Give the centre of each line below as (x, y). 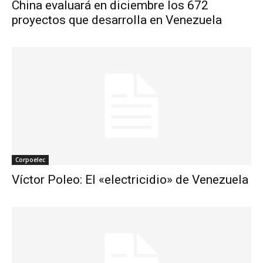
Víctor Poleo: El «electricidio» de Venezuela (130, 180)
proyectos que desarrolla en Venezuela (117, 20)
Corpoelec (30, 160)
